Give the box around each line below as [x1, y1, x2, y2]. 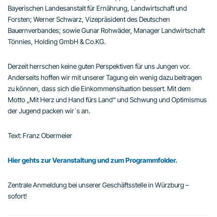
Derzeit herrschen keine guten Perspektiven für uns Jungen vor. [8, 62, 190, 71]
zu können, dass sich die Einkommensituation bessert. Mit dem [8, 84, 191, 93]
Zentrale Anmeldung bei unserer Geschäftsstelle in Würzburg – [8, 181, 189, 189]
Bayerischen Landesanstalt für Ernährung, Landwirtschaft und [8, 4, 187, 13]
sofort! [8, 192, 27, 201]
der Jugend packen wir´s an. [8, 107, 90, 115]
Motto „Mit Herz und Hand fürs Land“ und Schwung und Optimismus [8, 95, 207, 104]
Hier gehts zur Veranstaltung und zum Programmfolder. [8, 156, 177, 165]
